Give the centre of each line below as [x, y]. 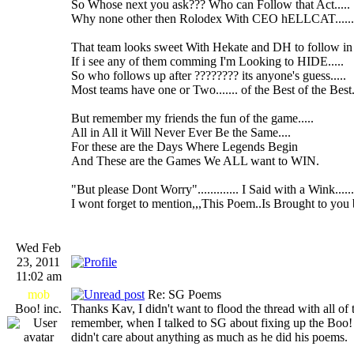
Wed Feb [38, 247]
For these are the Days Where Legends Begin [185, 146]
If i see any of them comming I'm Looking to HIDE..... [207, 61]
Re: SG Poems [183, 294]
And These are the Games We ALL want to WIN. [195, 160]
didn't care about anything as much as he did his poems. [209, 337]
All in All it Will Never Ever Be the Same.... [181, 132]
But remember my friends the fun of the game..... [192, 118]
